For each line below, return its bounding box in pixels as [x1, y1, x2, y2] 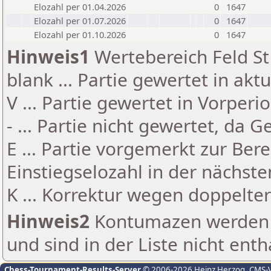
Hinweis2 [7, 209, 90, 233]
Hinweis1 [7, 44, 90, 69]
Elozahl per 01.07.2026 [34, 15, 126, 27]
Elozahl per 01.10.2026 [34, 28, 126, 41]
